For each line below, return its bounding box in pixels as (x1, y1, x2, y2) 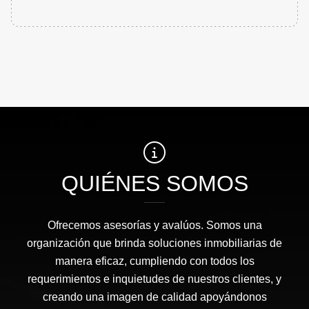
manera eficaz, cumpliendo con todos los (54, 255, 255, 268)
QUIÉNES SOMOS (61, 171, 248, 197)
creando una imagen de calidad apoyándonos (42, 291, 267, 303)
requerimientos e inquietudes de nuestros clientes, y (28, 273, 281, 286)
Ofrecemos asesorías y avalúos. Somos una (47, 219, 262, 232)
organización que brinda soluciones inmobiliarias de (27, 237, 282, 250)
